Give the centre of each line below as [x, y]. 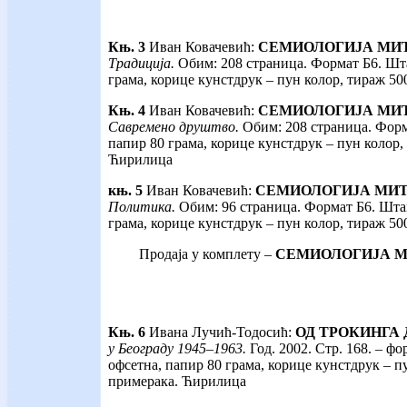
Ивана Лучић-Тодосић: [220, 333]
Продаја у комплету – [207, 254]
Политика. [144, 207]
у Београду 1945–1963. [177, 349]
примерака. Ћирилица [177, 382]
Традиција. [143, 64]
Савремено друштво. [175, 127]
